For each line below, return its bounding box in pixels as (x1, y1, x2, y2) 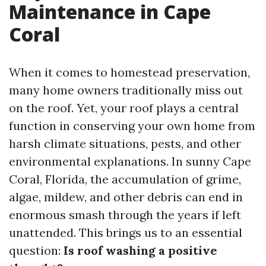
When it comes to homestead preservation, (9, 65, 250, 80)
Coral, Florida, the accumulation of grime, (9, 172, 241, 186)
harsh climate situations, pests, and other (9, 136, 241, 151)
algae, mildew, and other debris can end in (9, 189, 243, 204)
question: (9, 243, 64, 258)
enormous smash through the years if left (9, 207, 241, 222)
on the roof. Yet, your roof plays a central (9, 100, 239, 115)
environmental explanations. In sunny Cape (9, 154, 251, 169)
